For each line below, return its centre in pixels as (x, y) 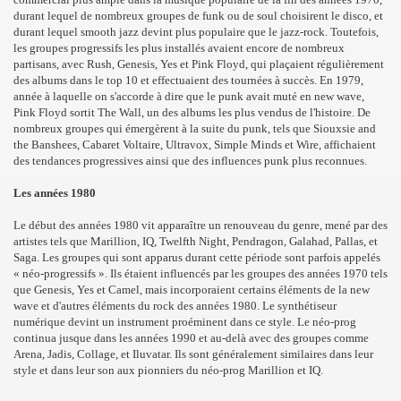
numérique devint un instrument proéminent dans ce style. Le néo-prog (185, 322)
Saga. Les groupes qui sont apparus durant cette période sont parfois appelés (197, 257)
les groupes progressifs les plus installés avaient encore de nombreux (179, 48)
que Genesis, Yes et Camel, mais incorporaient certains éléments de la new (192, 290)
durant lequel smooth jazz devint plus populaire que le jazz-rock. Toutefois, (196, 32)
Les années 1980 (55, 193)
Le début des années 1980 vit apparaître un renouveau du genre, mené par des (200, 225)
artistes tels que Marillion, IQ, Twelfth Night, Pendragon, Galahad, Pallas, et (196, 241)
